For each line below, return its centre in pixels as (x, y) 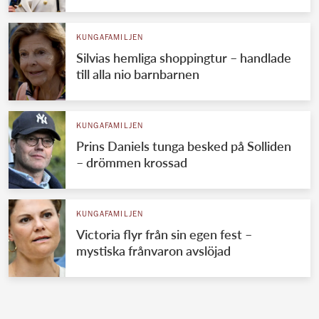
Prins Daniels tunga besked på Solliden (183, 146)
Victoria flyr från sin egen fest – (164, 235)
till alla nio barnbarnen (137, 74)
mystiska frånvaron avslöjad (153, 251)
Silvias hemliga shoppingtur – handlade (183, 58)
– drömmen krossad (131, 163)
